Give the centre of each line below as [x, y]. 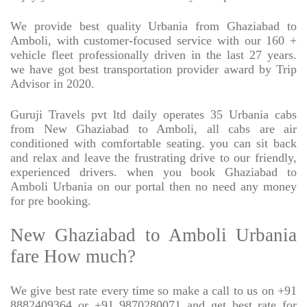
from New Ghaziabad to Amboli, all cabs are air [153, 129]
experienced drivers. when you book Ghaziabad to [153, 172]
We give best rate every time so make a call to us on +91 [153, 291]
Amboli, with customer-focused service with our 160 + [153, 41]
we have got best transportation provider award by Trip [153, 70]
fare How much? [73, 257]
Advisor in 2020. [52, 84]
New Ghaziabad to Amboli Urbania [153, 235]
